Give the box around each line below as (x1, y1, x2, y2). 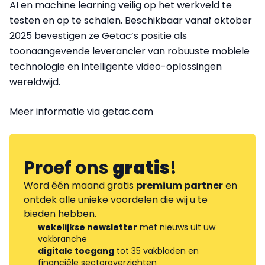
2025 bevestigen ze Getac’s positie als (9, 28, 187, 43)
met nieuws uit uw (137, 221, 215, 233)
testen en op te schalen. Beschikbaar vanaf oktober (9, 13, 252, 27)
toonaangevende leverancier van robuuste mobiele (9, 44, 250, 58)
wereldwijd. (9, 75, 60, 89)
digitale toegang (38, 244, 114, 257)
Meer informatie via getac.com (9, 104, 153, 118)
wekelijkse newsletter (38, 221, 137, 233)
